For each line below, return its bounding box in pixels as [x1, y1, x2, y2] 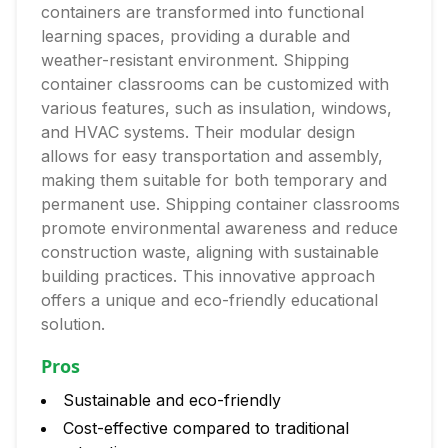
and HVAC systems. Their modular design [41, 122, 355, 142]
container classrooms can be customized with [41, 74, 389, 94]
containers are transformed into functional [41, 2, 364, 22]
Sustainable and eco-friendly [63, 390, 281, 410]
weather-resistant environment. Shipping [41, 50, 349, 70]
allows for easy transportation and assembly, [41, 146, 383, 166]
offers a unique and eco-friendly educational [41, 290, 378, 310]
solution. [41, 314, 105, 334]
